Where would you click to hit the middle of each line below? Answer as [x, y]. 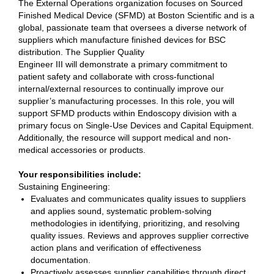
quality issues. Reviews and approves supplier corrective [140, 235]
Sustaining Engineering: [65, 187]
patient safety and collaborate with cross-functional [116, 76]
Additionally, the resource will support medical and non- [125, 138]
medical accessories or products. [83, 150]
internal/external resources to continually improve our [121, 89]
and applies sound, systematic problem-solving [121, 211]
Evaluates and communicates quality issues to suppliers [138, 199]
